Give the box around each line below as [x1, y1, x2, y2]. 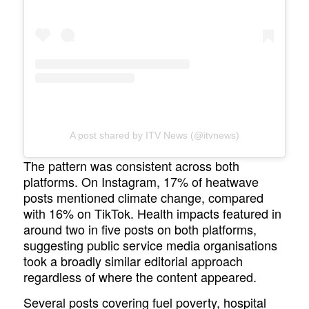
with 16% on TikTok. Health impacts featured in [23, 204, 282, 223]
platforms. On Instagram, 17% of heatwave [23, 172, 259, 191]
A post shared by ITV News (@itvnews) [70, 130, 239, 141]
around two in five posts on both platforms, [23, 220, 257, 239]
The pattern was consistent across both [23, 157, 240, 175]
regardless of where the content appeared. [23, 268, 257, 286]
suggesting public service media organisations [23, 236, 278, 255]
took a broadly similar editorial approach [23, 252, 243, 270]
